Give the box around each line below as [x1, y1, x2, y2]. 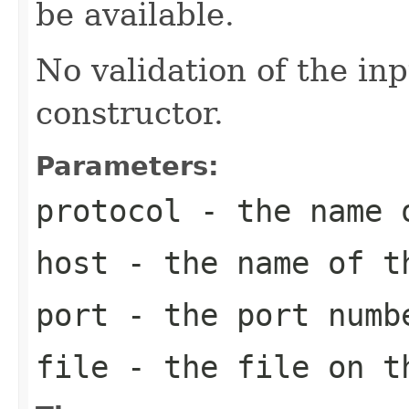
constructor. [36, 94, 224, 131]
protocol [36, 192, 182, 229]
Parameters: [36, 150, 219, 182]
